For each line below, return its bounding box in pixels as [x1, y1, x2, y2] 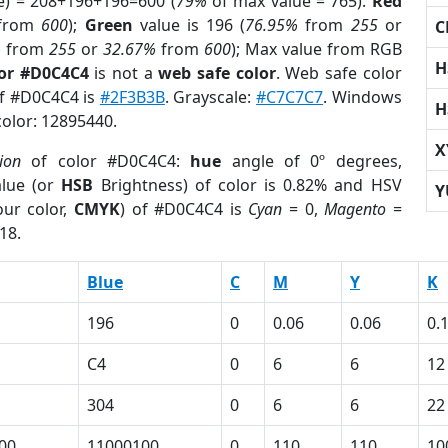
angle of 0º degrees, [221, 150, 402, 172]
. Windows [323, 86, 402, 108]
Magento [324, 198, 387, 220]
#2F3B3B [99, 86, 165, 108]
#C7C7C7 [256, 86, 324, 108]
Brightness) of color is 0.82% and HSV [93, 174, 402, 196]
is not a [88, 62, 159, 84]
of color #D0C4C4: [21, 150, 191, 172]
